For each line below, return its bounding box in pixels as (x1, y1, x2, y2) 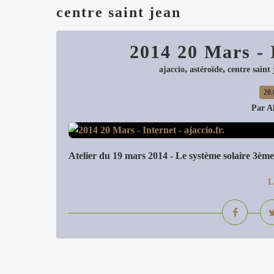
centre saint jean (56, 4, 181, 20)
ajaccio (159, 65, 185, 74)
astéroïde (190, 65, 223, 74)
